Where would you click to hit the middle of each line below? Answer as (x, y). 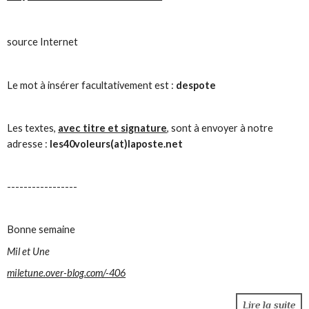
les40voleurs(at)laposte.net (117, 143)
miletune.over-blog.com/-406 (67, 272)
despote (196, 85)
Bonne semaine (41, 230)
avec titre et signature (113, 128)
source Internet (43, 42)
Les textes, (33, 128)
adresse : (28, 143)
